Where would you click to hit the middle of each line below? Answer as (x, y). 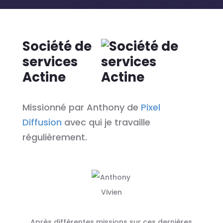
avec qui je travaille (106, 122)
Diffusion (42, 122)
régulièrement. (55, 137)
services (50, 62)
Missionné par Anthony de (81, 107)
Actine (44, 77)
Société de (57, 46)
